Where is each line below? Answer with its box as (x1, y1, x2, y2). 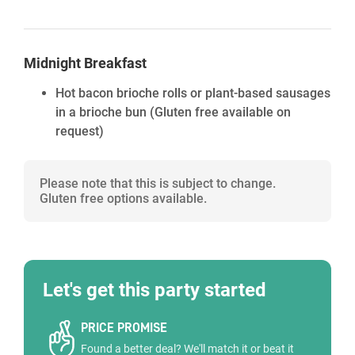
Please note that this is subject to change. (40, 176, 276, 191)
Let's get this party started (43, 279, 266, 301)
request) (55, 124, 104, 139)
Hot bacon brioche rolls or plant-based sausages (55, 86, 330, 101)
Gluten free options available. (40, 191, 207, 206)
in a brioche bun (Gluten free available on (55, 105, 291, 120)
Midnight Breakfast (24, 55, 147, 71)
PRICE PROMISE (81, 320, 167, 335)
